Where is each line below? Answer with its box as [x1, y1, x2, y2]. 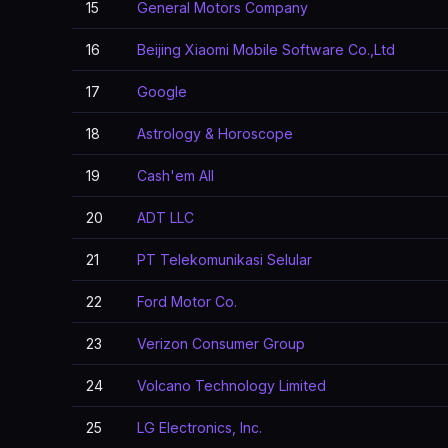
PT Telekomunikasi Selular [137, 251, 312, 268]
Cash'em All [137, 167, 214, 184]
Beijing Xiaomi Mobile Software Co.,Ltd [137, 41, 395, 58]
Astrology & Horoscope [137, 125, 293, 142]
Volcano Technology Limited [137, 377, 326, 394]
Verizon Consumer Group [137, 335, 305, 352]
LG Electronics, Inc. [137, 419, 262, 436]
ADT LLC [137, 209, 194, 226]
